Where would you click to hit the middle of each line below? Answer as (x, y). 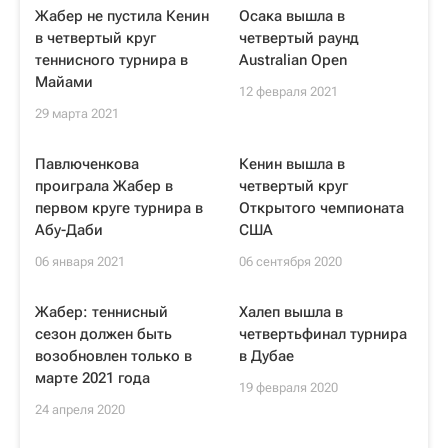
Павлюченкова (87, 164)
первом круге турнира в (119, 208)
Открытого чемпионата (321, 208)
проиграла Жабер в (104, 186)
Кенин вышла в (292, 164)
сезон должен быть (103, 334)
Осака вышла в (292, 16)
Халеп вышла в (291, 312)
